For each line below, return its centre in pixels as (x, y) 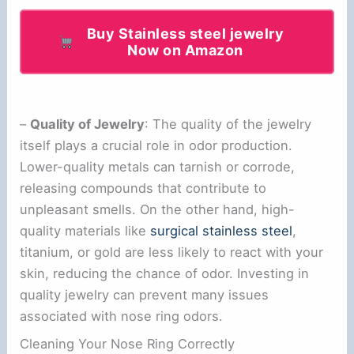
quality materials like (85, 230)
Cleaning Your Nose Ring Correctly (128, 343)
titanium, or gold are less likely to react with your (172, 252)
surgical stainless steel (222, 230)
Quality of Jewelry (88, 124)
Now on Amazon (185, 50)
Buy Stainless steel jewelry (185, 33)
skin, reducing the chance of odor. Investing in (165, 273)
